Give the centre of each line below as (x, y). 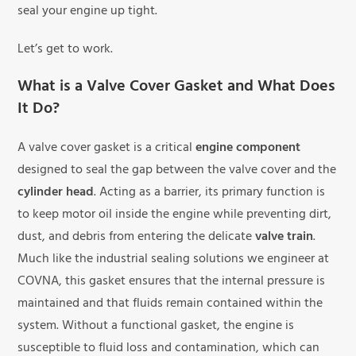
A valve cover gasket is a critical (107, 149)
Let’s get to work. (66, 50)
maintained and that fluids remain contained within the (170, 305)
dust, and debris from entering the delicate (137, 238)
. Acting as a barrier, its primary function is (210, 193)
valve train (284, 238)
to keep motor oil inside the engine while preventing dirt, (175, 216)
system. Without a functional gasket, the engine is (156, 327)
